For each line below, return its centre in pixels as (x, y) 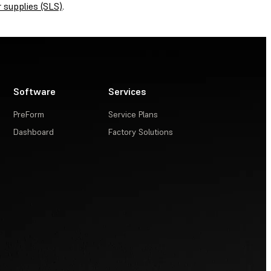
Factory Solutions (141, 132)
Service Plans (133, 115)
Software (35, 92)
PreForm (29, 115)
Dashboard (34, 132)
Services (128, 92)
